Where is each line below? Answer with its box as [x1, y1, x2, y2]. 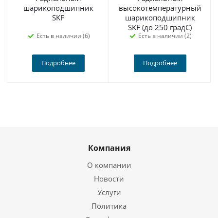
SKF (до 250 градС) [128, 22, 192, 32]
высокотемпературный [119, 3, 201, 13]
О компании [87, 160, 131, 170]
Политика [91, 201, 127, 211]
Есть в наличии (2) [138, 32, 192, 40]
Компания [88, 143, 130, 153]
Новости [94, 174, 124, 183]
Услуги [97, 187, 121, 197]
